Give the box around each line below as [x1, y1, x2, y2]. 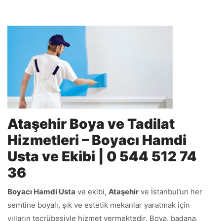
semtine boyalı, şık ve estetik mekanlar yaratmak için [7, 200, 190, 210]
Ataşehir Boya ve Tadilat [7, 115, 175, 132]
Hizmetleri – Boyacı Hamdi [7, 131, 186, 148]
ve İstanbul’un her [139, 186, 202, 196]
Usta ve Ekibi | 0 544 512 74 [7, 147, 197, 165]
